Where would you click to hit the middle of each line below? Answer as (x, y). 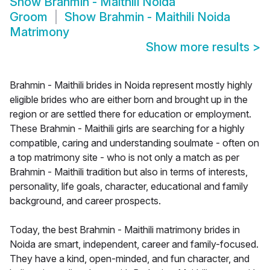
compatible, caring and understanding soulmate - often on (134, 143)
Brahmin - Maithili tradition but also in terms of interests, (129, 172)
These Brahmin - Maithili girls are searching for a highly (127, 129)
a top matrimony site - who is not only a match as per (124, 158)
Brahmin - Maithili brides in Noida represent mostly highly (131, 85)
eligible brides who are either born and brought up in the (129, 100)
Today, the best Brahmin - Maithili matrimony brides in (125, 230)
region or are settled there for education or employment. (130, 114)
